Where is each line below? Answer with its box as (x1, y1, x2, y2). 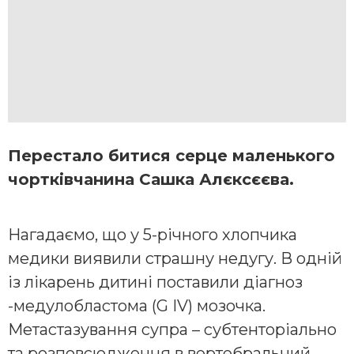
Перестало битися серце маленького (8, 145, 335, 165)
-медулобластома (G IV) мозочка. (8, 296, 265, 315)
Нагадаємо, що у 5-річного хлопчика (8, 224, 297, 244)
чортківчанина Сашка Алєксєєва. (8, 169, 294, 189)
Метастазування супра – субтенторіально (8, 319, 337, 339)
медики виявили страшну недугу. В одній (8, 248, 342, 268)
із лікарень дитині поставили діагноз (8, 272, 303, 292)
